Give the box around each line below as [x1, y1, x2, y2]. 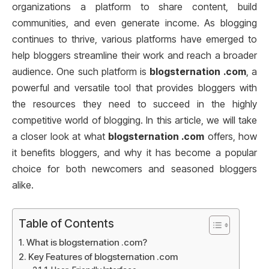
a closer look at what [12, 131, 108, 142]
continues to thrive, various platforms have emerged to [12, 34, 257, 45]
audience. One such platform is [12, 66, 150, 77]
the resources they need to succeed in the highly [12, 98, 257, 110]
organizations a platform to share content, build [12, 1, 257, 13]
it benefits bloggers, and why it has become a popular [12, 147, 257, 159]
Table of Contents [19, 216, 114, 231]
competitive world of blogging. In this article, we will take [12, 115, 257, 126]
